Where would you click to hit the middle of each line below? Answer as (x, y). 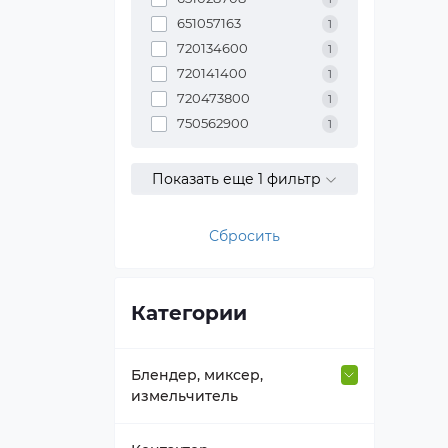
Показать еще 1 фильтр (238, 179)
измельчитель (184, 396)
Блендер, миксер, (197, 375)
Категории (189, 313)
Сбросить (244, 236)
